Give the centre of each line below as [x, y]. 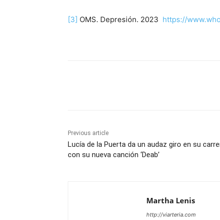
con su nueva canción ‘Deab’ [114, 155]
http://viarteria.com [171, 215]
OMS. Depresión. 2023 [120, 20]
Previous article [88, 133]
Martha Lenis [171, 201]
